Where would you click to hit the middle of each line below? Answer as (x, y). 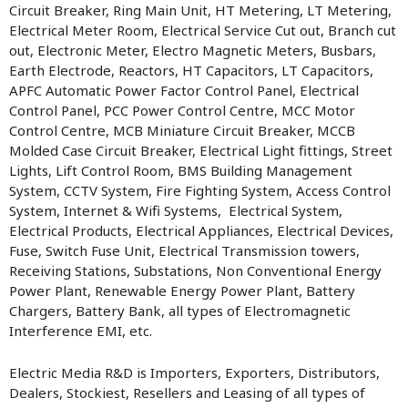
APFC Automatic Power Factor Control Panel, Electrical (184, 90)
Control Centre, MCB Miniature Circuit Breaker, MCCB (182, 130)
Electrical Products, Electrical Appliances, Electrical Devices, (201, 230)
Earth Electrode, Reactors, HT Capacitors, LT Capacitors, (191, 70)
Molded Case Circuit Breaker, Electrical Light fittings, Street (201, 150)
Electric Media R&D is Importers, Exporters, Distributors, (194, 372)
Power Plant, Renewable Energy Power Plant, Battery (182, 291)
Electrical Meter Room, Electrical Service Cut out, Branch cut (203, 30)
